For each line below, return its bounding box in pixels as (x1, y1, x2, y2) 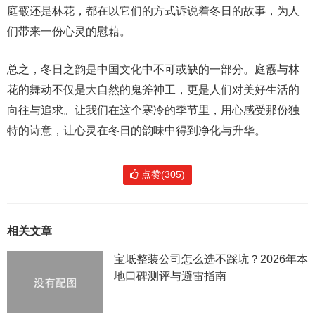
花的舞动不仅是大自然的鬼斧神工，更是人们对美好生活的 (7, 84, 300, 96)
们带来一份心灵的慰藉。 (7, 25, 131, 38)
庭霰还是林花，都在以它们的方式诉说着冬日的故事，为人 (7, 5, 300, 18)
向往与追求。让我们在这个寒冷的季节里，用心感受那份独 (7, 104, 300, 117)
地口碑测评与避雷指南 (113, 270, 226, 283)
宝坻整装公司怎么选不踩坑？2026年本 (113, 253, 308, 266)
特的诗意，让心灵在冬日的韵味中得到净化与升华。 (7, 124, 266, 137)
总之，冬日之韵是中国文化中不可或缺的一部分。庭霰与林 (7, 63, 300, 76)
